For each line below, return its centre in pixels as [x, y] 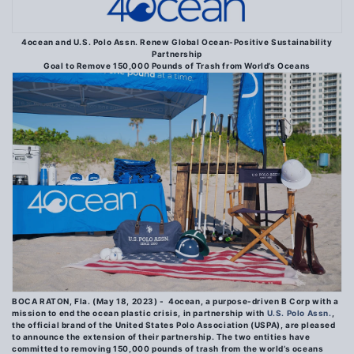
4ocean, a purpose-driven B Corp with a [254, 301]
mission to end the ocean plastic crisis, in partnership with [139, 313]
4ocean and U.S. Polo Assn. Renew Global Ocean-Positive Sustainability [177, 41]
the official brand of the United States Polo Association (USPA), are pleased [174, 325]
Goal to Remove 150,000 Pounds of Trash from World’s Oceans [177, 65]
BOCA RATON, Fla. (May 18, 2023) [85, 301]
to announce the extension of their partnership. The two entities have [161, 337]
